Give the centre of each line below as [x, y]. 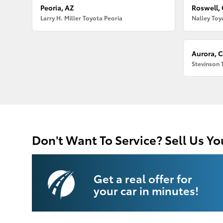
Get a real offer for [143, 178]
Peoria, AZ [57, 8]
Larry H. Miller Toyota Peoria [82, 18]
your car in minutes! [146, 190]
